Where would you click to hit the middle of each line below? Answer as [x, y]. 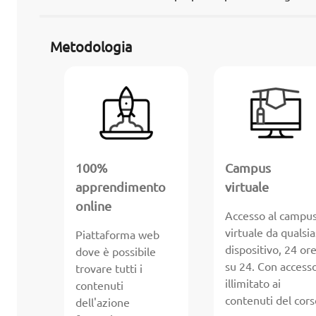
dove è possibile [116, 252]
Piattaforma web [118, 235]
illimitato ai [253, 284]
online [94, 206]
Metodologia [91, 47]
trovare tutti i [109, 269]
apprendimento [121, 187]
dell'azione [103, 303]
